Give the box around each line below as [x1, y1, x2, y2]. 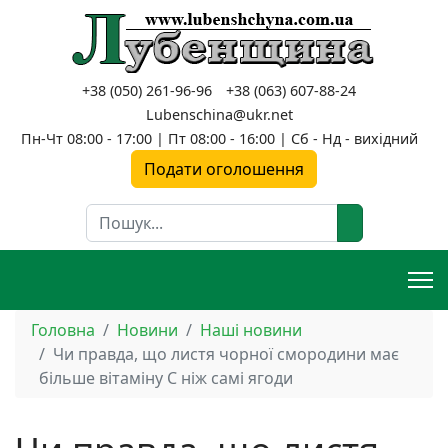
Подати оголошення [144, 158, 304, 180]
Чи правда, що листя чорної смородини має [53, 343, 399, 365]
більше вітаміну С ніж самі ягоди [39, 367, 293, 389]
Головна [31, 319, 95, 341]
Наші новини [200, 319, 302, 341]
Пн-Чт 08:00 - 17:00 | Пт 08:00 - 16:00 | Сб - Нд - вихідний [20, 129, 418, 148]
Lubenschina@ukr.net [145, 105, 293, 124]
